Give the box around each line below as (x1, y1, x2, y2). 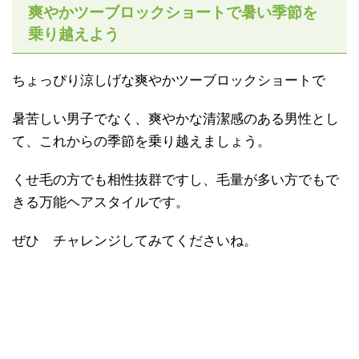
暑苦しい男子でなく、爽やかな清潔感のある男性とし (12, 111, 339, 127)
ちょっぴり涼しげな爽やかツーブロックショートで (12, 73, 325, 89)
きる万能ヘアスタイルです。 (12, 195, 189, 211)
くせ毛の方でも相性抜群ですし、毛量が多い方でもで (12, 172, 339, 188)
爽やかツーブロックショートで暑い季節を (28, 4, 317, 22)
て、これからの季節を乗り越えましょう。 (12, 134, 271, 150)
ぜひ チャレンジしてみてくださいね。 (12, 233, 257, 249)
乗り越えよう (28, 26, 119, 43)
